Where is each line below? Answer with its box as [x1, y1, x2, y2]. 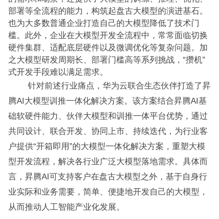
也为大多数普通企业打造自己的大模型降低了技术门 [8, 19, 199, 27]
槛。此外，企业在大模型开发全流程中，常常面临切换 [8, 31, 208, 40]
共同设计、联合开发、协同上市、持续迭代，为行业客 [8, 127, 208, 135]
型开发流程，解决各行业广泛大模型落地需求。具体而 [8, 157, 208, 166]
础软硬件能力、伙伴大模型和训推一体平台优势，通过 [8, 111, 208, 120]
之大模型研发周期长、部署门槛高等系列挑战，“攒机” [8, 55, 205, 64]
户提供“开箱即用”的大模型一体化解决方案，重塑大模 [8, 142, 205, 151]
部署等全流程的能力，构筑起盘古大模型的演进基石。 [8, 6, 208, 15]
